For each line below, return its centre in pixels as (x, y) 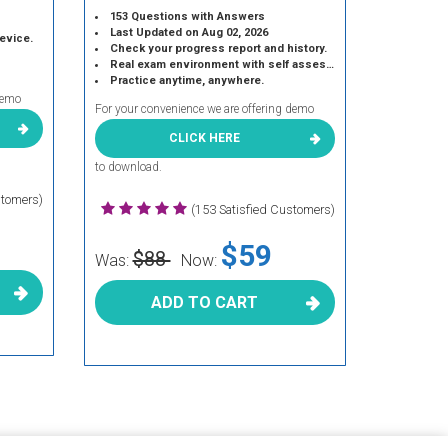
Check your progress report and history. (218, 48)
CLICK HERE (205, 138)
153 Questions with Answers (187, 16)
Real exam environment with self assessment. (217, 64)
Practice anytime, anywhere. (186, 80)
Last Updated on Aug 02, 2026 (188, 32)
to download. (128, 167)
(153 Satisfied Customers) (263, 209)
